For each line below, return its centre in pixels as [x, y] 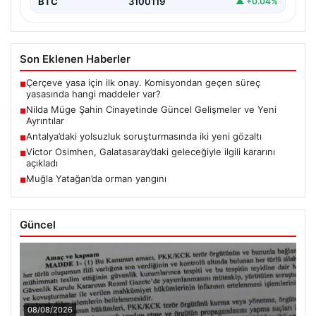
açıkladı [42, 163]
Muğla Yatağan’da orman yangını [96, 178]
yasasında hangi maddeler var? [93, 93]
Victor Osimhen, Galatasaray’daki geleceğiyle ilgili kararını [151, 151]
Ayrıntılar [45, 120]
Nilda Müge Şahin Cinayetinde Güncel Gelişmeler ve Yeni [151, 109]
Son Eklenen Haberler [75, 59]
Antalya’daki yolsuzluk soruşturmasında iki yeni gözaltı [144, 136]
